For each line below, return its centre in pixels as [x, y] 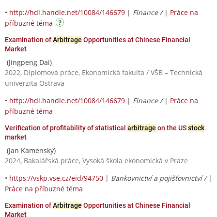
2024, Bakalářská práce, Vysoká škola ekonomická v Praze [96, 160]
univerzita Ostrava [35, 83]
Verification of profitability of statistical [66, 128]
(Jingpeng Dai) [28, 62]
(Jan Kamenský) [30, 150]
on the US [172, 128]
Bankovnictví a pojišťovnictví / [160, 178]
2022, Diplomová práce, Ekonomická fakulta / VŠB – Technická [104, 72]
